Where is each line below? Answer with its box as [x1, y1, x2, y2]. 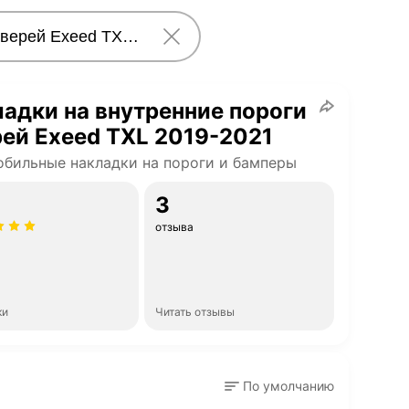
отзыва [155, 220, 194, 234]
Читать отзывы [155, 305, 235, 319]
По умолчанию [243, 378, 334, 393]
